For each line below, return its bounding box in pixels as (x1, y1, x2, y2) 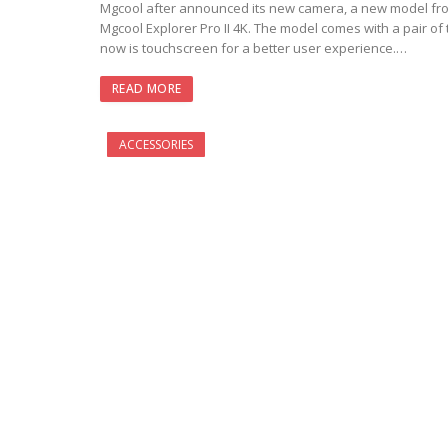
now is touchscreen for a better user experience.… (100, 39, 407, 58)
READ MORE (112, 80, 182, 98)
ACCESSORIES (119, 136, 193, 154)
